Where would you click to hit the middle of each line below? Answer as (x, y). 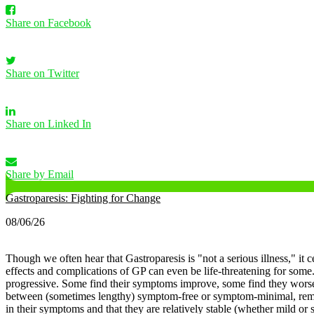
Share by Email (40, 175)
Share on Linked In (48, 124)
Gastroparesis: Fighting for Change (83, 198)
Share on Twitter (42, 74)
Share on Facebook (48, 23)
